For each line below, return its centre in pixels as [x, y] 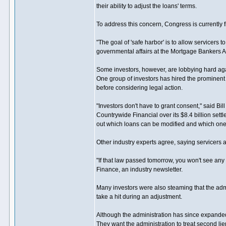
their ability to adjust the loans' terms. [147, 6]
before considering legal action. [139, 88]
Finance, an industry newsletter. [139, 169]
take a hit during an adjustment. [139, 197]
